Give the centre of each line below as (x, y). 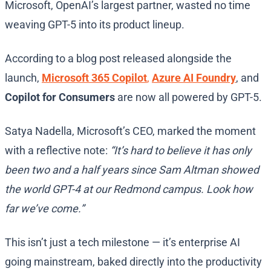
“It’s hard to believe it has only (181, 151)
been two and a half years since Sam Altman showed (132, 170)
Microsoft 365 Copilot (94, 78)
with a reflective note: (57, 151)
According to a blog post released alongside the (118, 59)
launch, (23, 78)
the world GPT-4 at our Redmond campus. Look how (129, 189)
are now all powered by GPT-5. (188, 97)
